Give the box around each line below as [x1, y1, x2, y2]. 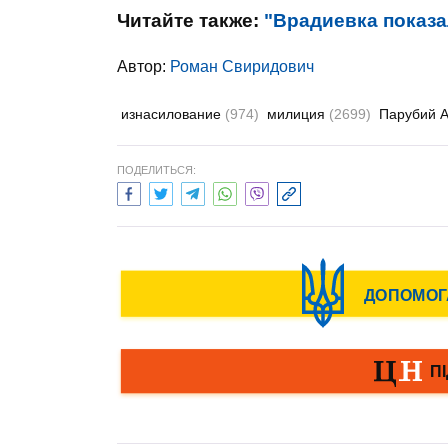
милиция [267, 106, 329, 122]
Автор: [117, 58, 170, 75]
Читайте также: [117, 10, 264, 31]
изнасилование [121, 106, 225, 122]
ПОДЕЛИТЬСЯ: [117, 164, 196, 176]
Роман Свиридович [170, 58, 314, 75]
